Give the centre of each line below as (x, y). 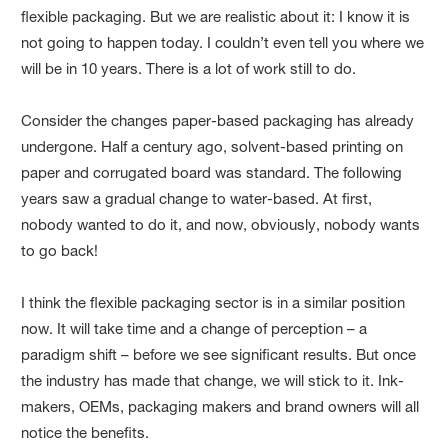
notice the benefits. (85, 432)
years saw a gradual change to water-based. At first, (197, 198)
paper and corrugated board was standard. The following (212, 172)
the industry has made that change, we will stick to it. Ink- (213, 380)
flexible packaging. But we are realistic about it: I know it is (216, 16)
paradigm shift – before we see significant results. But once (219, 354)
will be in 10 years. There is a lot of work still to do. (189, 68)
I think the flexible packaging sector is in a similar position (213, 302)
